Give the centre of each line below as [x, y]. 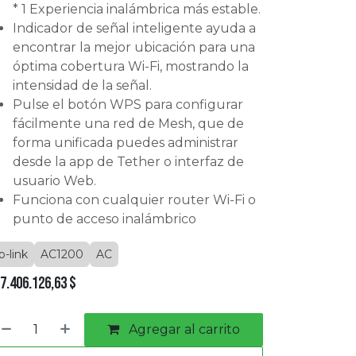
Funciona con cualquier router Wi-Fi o [134, 200]
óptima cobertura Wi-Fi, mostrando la [130, 66]
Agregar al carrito [182, 329]
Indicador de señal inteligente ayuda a [134, 28]
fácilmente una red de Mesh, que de [128, 124]
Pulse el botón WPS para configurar [128, 104]
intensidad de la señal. [82, 85]
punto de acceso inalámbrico [104, 219]
